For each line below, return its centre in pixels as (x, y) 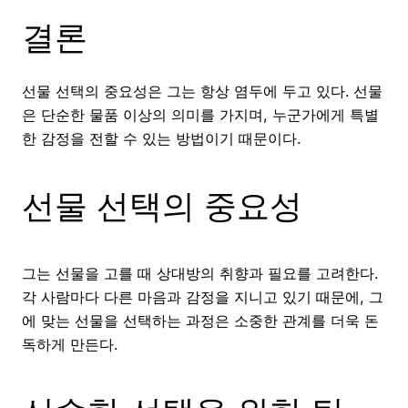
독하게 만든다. (70, 345)
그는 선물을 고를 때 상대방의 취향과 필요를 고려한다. (200, 274)
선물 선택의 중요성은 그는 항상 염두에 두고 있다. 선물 (202, 92)
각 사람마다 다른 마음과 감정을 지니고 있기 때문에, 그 (203, 297)
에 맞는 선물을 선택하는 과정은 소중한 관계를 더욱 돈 (200, 321)
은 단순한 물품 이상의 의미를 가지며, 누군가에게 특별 (200, 115)
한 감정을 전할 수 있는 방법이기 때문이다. (161, 139)
